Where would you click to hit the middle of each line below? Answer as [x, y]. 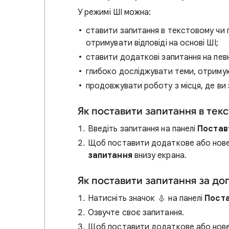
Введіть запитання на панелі [143, 129]
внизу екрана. [159, 155]
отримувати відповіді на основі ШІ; [152, 43]
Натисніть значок [123, 198]
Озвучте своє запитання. [136, 213]
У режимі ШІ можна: [114, 12]
